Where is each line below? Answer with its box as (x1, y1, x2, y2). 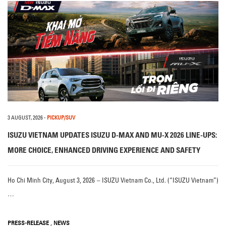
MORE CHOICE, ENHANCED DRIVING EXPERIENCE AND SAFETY (8, 145, 200, 155)
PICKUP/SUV (47, 114, 75, 122)
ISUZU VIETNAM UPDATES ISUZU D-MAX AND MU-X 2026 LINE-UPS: (8, 130, 217, 140)
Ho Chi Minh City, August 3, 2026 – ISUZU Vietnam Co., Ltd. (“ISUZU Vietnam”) (8, 176, 218, 185)
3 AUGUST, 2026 (8, 114, 43, 122)
